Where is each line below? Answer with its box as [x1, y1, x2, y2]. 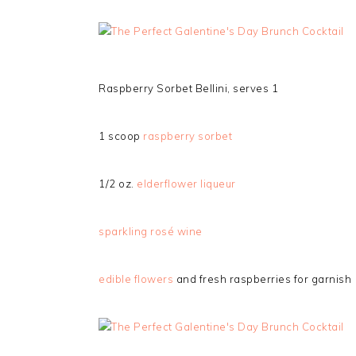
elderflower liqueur [137, 176, 236, 190]
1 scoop [99, 129, 143, 142]
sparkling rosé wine [99, 224, 203, 238]
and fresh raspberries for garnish [173, 272, 351, 285]
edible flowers [99, 272, 173, 285]
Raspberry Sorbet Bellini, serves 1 [99, 81, 278, 95]
